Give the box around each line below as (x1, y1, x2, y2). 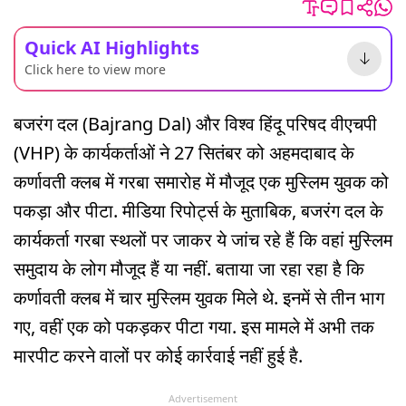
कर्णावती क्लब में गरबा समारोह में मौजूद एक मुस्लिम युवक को (14, 169, 389, 194)
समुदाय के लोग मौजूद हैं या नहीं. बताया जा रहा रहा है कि (14, 256, 364, 281)
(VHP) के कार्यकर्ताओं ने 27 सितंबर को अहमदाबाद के (14, 140, 354, 165)
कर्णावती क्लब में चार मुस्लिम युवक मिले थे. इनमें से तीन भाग (14, 285, 384, 310)
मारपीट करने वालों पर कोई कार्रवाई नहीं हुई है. (14, 343, 303, 368)
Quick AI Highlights (24, 34, 199, 60)
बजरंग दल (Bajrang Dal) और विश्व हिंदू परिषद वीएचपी (14, 111, 377, 136)
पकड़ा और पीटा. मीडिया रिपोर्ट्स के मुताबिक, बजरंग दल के (14, 198, 383, 223)
